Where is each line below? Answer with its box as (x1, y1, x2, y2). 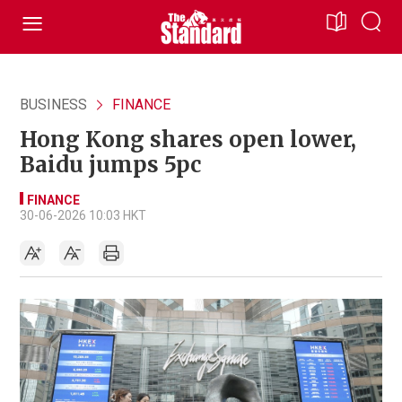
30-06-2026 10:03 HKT (20, 208, 146, 223)
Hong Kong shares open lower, (20, 126, 356, 153)
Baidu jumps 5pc (20, 151, 201, 179)
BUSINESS (20, 96, 87, 113)
